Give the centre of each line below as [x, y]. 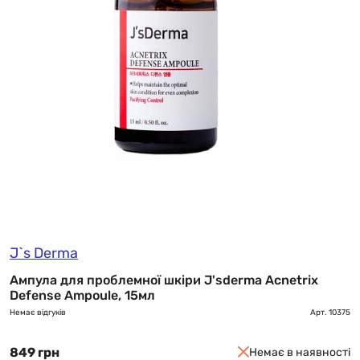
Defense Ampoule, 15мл [82, 295]
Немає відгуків [38, 312]
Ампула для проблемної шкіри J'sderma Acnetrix [164, 280]
